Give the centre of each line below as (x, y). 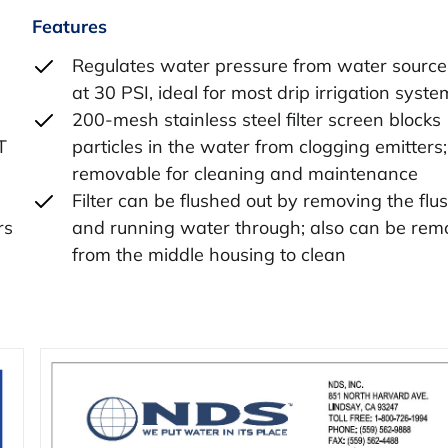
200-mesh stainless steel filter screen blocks (256, 119)
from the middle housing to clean (209, 254)
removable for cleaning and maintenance (245, 173)
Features (69, 27)
